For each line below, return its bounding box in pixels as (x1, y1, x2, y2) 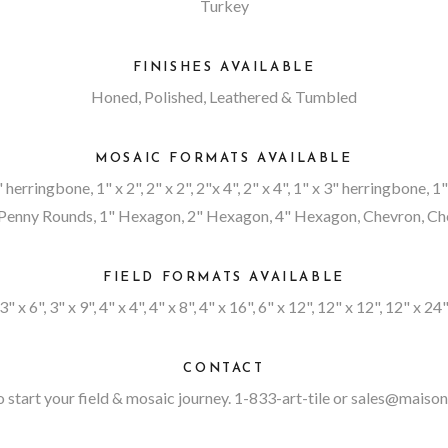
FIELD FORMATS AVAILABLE (103, 271, 345, 285)
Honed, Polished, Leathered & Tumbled (91, 87, 357, 107)
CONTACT (183, 362, 265, 376)
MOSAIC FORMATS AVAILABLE (95, 152, 353, 166)
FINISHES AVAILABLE (132, 61, 316, 75)
